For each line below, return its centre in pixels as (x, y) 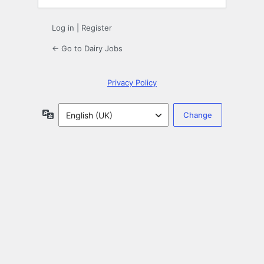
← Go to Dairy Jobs (87, 49)
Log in (63, 28)
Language (73, 114)
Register (97, 28)
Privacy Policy (132, 83)
